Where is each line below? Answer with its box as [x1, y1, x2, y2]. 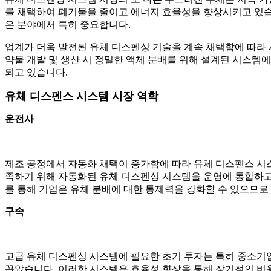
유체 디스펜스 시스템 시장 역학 [5, 90, 158, 102]
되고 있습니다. [5, 67, 68, 77]
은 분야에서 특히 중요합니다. [5, 19, 131, 30]
